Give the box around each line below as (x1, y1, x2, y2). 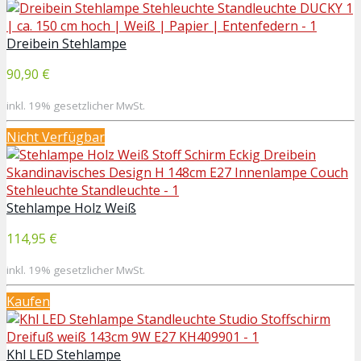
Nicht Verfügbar (6, 127, 105, 146)
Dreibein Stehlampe (6, 34, 127, 52)
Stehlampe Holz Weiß (6, 198, 136, 217)
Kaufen (6, 292, 50, 310)
